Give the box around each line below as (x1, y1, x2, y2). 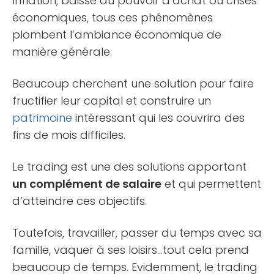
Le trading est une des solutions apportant (12, 158, 246, 174)
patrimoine (12, 109, 72, 125)
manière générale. (12, 43, 112, 59)
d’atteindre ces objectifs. (12, 193, 147, 209)
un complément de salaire (12, 176, 161, 191)
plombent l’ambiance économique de (12, 26, 221, 42)
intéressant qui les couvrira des (72, 109, 245, 125)
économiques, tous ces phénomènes (12, 9, 213, 25)
